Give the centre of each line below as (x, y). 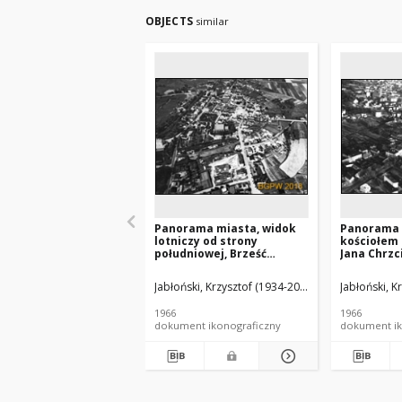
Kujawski (180, 266)
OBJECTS (170, 21)
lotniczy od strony (206, 241)
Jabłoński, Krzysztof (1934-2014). (236, 287)
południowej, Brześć (210, 253)
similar (212, 21)
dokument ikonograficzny (218, 325)
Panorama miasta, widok (225, 228)
